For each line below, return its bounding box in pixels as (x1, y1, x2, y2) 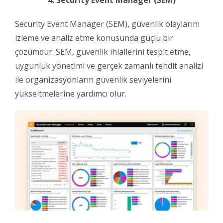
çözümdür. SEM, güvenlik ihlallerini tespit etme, (15, 46, 191, 57)
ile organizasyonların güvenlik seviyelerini (15, 74, 171, 85)
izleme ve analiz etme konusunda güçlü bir (15, 32, 173, 43)
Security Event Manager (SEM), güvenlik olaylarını (15, 18, 200, 29)
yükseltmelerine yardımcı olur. (15, 88, 126, 99)
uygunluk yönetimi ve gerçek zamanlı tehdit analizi (15, 60, 203, 71)
